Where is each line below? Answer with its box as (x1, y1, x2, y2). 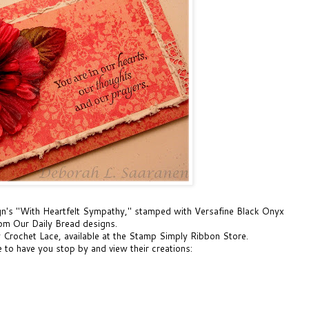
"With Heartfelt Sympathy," (16, 204, 134, 217)
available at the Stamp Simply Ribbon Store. (61, 229, 248, 242)
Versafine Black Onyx (195, 204, 284, 217)
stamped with (134, 204, 195, 217)
